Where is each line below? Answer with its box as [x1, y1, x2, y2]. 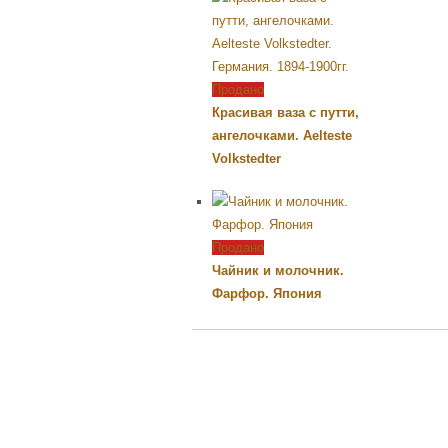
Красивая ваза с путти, [212, 104, 359, 120]
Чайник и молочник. [212, 262, 344, 278]
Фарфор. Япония [212, 285, 322, 301]
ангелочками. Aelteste [212, 127, 352, 143]
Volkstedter [212, 150, 281, 166]
